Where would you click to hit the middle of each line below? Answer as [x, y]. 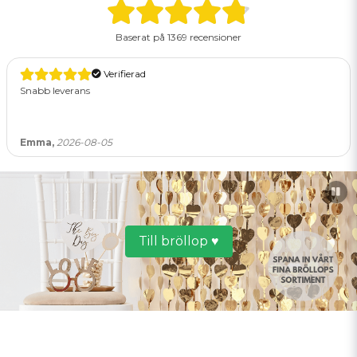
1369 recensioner [203, 37]
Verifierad [124, 74]
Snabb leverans [55, 90]
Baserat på [140, 37]
